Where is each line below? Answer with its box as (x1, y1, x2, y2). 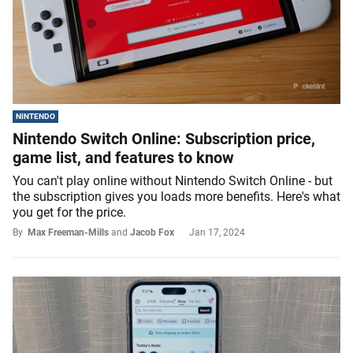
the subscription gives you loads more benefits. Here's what (13, 189, 340, 205)
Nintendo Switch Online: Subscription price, (13, 129, 315, 149)
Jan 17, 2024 (189, 227, 245, 239)
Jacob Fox (130, 227, 174, 239)
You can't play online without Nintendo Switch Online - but (13, 173, 333, 189)
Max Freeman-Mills (28, 227, 109, 239)
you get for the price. (13, 205, 126, 221)
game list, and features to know (13, 148, 234, 168)
